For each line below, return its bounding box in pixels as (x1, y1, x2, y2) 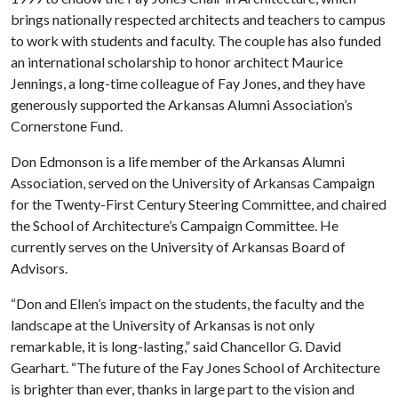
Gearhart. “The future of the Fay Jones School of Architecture (11, 358, 380, 376)
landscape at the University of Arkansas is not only (11, 315, 314, 333)
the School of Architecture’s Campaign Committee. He (11, 216, 338, 234)
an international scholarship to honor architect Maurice (11, 52, 343, 70)
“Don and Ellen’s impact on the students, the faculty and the (11, 294, 364, 312)
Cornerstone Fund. (11, 116, 123, 134)
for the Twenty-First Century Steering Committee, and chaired (11, 195, 386, 212)
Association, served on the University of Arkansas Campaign (11, 173, 375, 191)
